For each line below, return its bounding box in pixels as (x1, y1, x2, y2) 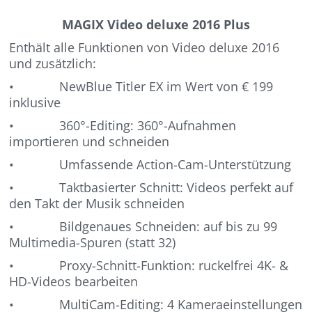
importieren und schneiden (9, 132, 170, 150)
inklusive (9, 93, 61, 111)
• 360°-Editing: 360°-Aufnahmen (9, 116, 237, 134)
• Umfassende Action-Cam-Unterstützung (9, 155, 292, 173)
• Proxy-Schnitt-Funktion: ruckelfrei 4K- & (9, 256, 289, 274)
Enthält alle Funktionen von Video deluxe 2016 (9, 38, 280, 56)
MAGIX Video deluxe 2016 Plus (62, 15, 250, 33)
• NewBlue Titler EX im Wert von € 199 (9, 77, 274, 95)
